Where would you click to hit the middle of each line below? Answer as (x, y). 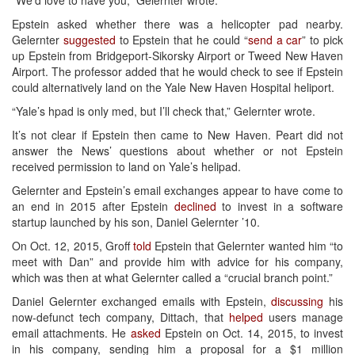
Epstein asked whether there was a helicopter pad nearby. (177, 23)
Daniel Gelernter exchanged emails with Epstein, (142, 301)
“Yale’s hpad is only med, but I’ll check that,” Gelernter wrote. (164, 111)
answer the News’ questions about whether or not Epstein (177, 150)
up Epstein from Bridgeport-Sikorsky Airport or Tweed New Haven (177, 55)
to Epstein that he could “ (181, 39)
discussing (298, 301)
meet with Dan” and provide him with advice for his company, (177, 261)
